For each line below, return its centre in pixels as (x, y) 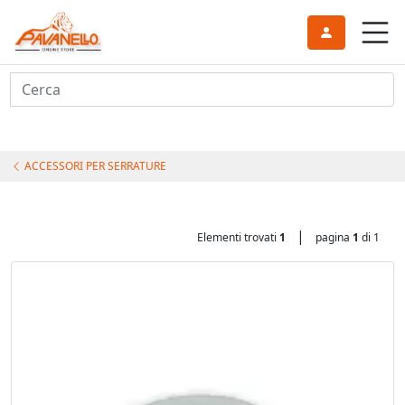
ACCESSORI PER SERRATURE (94, 166)
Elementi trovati (238, 237)
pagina (334, 237)
